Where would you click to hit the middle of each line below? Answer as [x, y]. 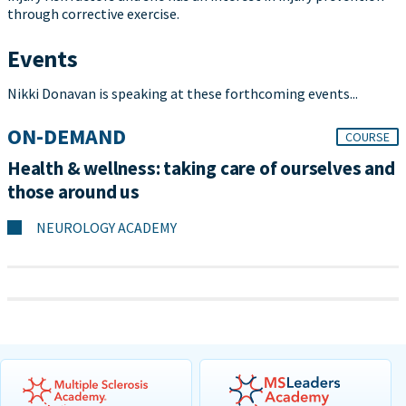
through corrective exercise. [93, 14]
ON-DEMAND [67, 136]
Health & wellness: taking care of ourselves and [201, 168]
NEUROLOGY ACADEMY [106, 227]
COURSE [367, 137]
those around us [74, 192]
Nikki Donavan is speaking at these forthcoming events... [183, 93]
